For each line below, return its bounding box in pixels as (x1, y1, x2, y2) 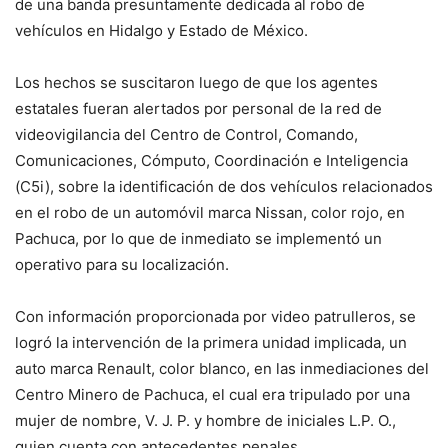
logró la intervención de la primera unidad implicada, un (15, 333, 407, 353)
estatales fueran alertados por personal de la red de (15, 99, 382, 119)
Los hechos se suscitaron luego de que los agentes (15, 73, 378, 93)
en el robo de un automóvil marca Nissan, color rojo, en (15, 203, 405, 223)
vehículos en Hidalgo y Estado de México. (15, 21, 312, 41)
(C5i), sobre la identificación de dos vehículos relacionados (15, 177, 433, 197)
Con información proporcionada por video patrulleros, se (15, 307, 416, 327)
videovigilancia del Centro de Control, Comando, (15, 125, 358, 145)
